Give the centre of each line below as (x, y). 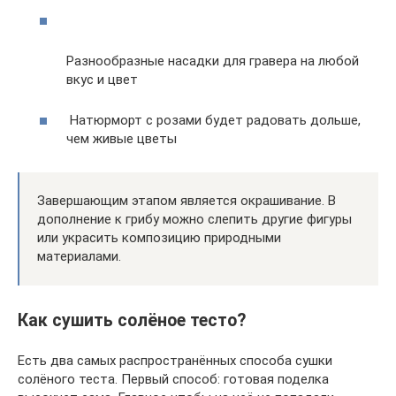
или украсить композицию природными (159, 238)
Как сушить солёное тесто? (132, 321)
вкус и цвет (102, 80)
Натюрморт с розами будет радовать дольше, (213, 120)
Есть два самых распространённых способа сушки (175, 361)
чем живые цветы (122, 139)
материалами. (79, 256)
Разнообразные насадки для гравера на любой (213, 61)
